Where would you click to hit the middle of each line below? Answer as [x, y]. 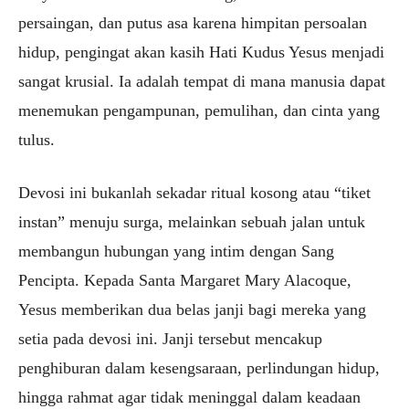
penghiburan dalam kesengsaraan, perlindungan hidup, [199, 368]
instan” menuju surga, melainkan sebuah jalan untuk [192, 222]
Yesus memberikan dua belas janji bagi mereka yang [192, 310]
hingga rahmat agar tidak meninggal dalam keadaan [189, 398]
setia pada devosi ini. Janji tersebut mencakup [170, 339]
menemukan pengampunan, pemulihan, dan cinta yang [199, 111]
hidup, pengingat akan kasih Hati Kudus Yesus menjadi [201, 52]
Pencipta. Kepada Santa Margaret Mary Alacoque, [185, 281]
